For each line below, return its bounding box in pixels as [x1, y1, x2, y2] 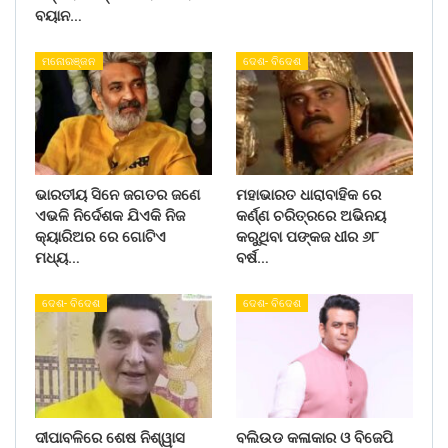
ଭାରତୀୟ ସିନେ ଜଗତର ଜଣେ [35, 186, 200, 205]
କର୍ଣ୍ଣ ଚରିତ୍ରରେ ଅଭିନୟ [236, 207, 386, 226]
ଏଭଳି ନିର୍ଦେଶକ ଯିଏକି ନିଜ [35, 207, 185, 226]
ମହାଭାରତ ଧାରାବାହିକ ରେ [236, 186, 381, 205]
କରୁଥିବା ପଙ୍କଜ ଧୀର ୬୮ [236, 228, 379, 247]
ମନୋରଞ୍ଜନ [42, 54, 96, 68]
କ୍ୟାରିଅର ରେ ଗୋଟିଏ [35, 228, 166, 247]
